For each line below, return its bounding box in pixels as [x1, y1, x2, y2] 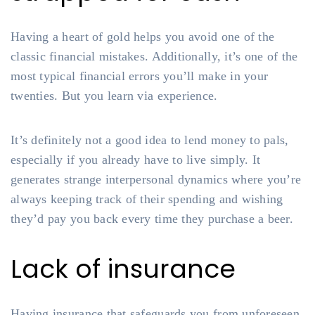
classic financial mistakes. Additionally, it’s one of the [11, 49, 298, 63]
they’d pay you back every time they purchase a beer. [11, 212, 294, 226]
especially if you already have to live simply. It [11, 153, 261, 167]
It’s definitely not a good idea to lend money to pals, [11, 133, 289, 147]
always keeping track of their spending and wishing [11, 192, 283, 206]
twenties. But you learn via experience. [11, 89, 218, 103]
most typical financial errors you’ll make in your [11, 69, 269, 83]
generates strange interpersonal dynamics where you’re [11, 172, 302, 186]
